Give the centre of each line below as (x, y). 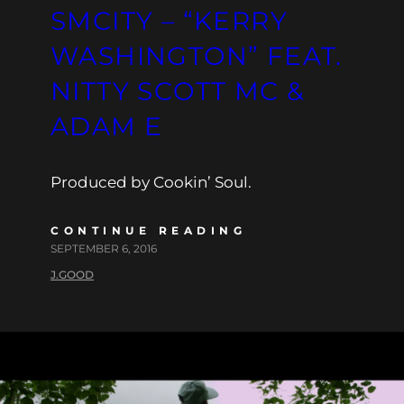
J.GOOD (72, 274)
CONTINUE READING (148, 230)
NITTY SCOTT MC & (178, 91)
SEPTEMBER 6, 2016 (104, 248)
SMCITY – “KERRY (169, 20)
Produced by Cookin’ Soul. (151, 182)
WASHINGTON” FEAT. (197, 55)
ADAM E (107, 126)
